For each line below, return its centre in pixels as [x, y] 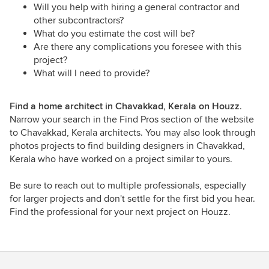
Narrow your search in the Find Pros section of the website [132, 120]
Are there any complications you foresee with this [138, 47]
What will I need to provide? [92, 74]
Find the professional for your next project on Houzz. [120, 212]
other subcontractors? [79, 21]
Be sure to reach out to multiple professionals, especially [128, 186]
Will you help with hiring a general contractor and [137, 8]
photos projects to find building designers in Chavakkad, [127, 146]
